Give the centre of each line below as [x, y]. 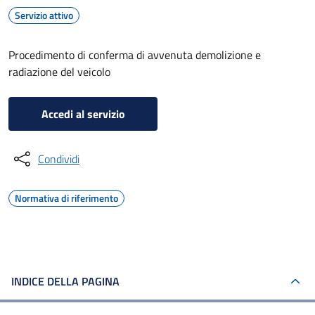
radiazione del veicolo [59, 72]
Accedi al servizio [83, 114]
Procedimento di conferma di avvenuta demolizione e [135, 55]
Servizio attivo [44, 15]
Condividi [59, 159]
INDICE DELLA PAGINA [65, 281]
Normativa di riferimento [66, 198]
